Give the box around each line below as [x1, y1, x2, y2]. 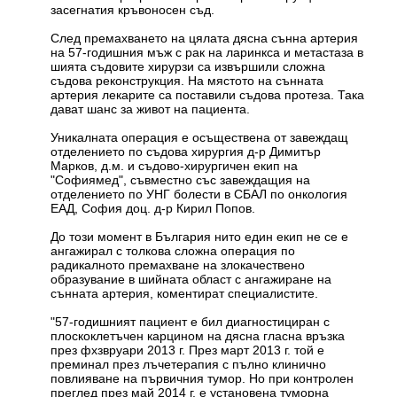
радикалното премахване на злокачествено [51, 258, 306, 273]
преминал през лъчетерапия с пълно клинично [51, 357, 327, 372]
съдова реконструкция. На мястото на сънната [51, 74, 324, 89]
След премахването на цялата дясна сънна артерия [51, 31, 359, 46]
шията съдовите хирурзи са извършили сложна [51, 59, 326, 74]
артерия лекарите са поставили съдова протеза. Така [51, 88, 365, 103]
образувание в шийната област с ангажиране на [51, 272, 332, 287]
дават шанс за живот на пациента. [51, 102, 251, 117]
